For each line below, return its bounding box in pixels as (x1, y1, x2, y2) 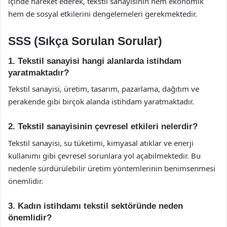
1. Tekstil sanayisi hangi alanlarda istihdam (8, 56, 181, 66)
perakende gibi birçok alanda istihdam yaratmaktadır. (8, 96, 194, 106)
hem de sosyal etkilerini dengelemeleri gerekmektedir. (8, 9, 197, 19)
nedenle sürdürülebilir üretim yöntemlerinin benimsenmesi (8, 163, 215, 173)
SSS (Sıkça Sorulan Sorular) (8, 34, 162, 48)
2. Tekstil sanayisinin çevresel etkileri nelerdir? (8, 122, 198, 131)
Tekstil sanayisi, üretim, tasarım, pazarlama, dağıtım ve (8, 84, 199, 94)
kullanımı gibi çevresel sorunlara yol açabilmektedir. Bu (8, 150, 201, 161)
